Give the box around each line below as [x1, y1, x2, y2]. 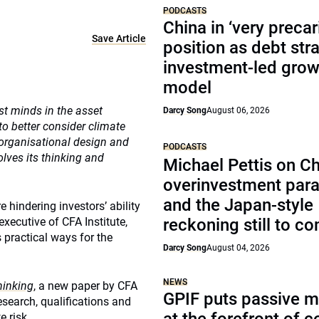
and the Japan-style [163, 195, 314, 215]
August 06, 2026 [206, 105, 271, 115]
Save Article [92, 33, 147, 44]
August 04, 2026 [206, 243, 271, 253]
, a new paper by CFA [33, 279, 137, 293]
